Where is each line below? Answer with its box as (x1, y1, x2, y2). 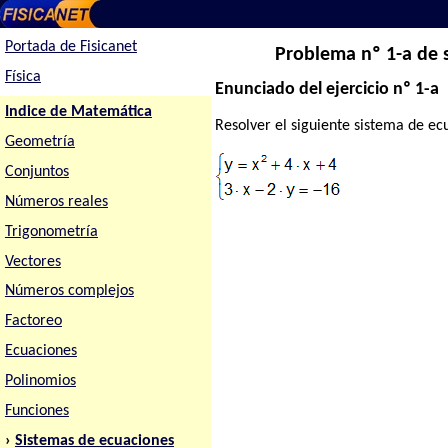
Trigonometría (4, 223, 98, 240)
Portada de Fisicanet (4, 39, 137, 56)
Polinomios (4, 373, 76, 390)
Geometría (4, 133, 75, 150)
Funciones (4, 403, 69, 420)
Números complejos (4, 283, 134, 300)
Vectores (4, 253, 61, 270)
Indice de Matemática (4, 104, 152, 121)
